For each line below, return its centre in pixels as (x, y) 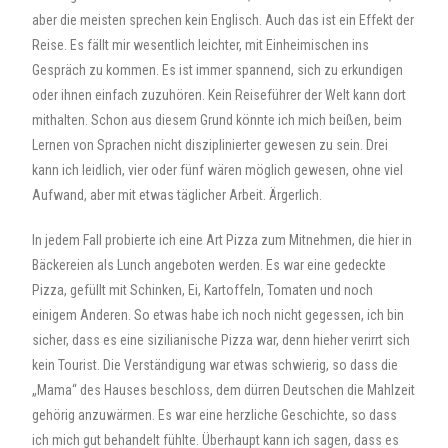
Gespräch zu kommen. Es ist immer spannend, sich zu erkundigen (218, 70)
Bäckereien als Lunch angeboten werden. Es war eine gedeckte (209, 265)
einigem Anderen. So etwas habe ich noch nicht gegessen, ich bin (218, 315)
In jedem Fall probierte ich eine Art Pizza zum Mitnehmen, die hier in (222, 240)
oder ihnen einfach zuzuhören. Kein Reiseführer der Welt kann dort (219, 95)
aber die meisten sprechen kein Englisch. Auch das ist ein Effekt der (223, 20)
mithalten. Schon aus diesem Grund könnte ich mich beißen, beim (217, 120)
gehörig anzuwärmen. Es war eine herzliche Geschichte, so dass (215, 415)
